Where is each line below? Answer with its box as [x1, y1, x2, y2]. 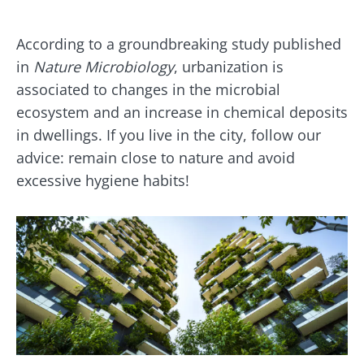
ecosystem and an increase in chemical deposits [16, 102, 348, 122]
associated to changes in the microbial [16, 79, 280, 99]
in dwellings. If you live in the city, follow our [16, 124, 321, 145]
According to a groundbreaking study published [16, 33, 341, 54]
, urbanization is [174, 56, 284, 76]
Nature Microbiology [33, 56, 174, 76]
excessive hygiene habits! [16, 170, 189, 190]
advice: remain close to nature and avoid [16, 147, 295, 167]
